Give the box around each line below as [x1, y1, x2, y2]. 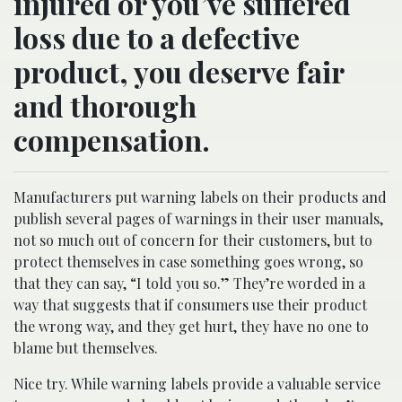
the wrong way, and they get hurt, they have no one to [13, 316, 369, 336]
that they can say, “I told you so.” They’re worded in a [13, 273, 365, 293]
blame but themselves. [13, 337, 158, 357]
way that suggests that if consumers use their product [13, 294, 367, 314]
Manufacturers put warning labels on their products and [13, 187, 387, 206]
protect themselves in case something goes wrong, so [13, 251, 363, 271]
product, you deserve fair [13, 51, 344, 91]
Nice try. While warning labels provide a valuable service [13, 373, 380, 393]
